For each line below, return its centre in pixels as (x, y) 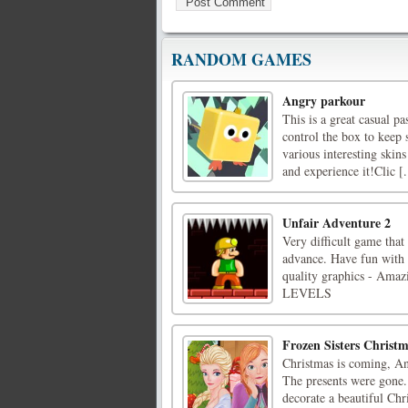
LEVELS (307, 293)
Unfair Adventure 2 (337, 223)
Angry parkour (324, 101)
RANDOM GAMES (241, 60)
